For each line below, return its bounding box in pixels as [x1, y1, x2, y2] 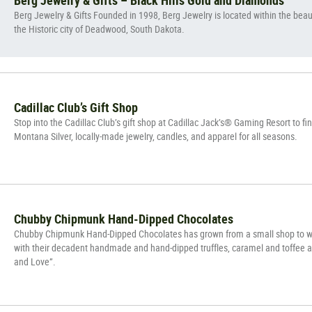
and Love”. [14, 254, 56, 268]
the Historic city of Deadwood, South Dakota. [14, 22, 185, 36]
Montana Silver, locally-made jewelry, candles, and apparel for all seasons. [14, 129, 297, 143]
